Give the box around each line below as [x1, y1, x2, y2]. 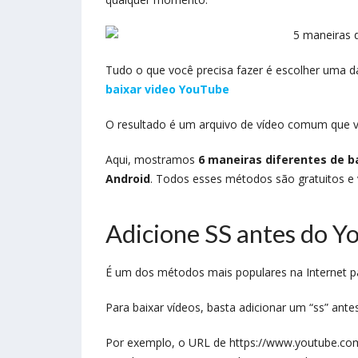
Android [105, 170, 150, 186]
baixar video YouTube [105, 81, 229, 97]
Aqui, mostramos [105, 151, 198, 167]
